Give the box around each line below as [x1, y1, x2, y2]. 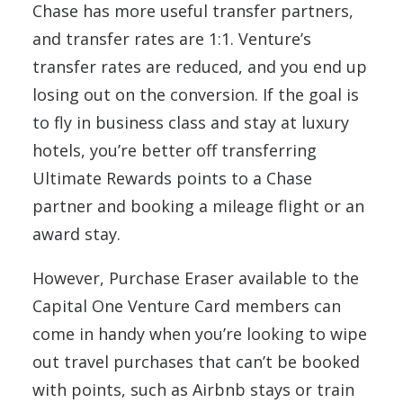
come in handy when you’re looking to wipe [32, 323, 367, 345]
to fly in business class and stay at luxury [32, 112, 349, 134]
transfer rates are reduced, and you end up [32, 56, 367, 78]
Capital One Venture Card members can [32, 295, 341, 318]
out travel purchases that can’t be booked [32, 351, 360, 373]
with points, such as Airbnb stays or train [32, 379, 354, 401]
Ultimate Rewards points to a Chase [32, 167, 312, 190]
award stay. [32, 223, 121, 246]
